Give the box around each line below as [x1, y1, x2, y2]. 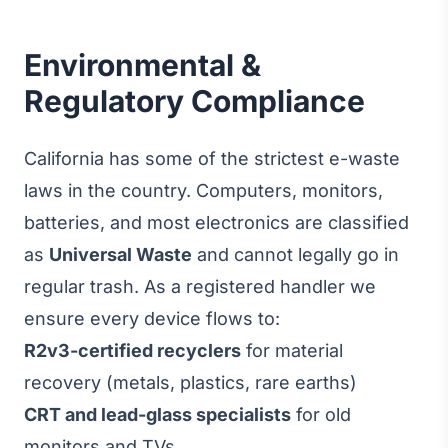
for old [291, 404, 351, 425]
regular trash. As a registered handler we [24, 276, 376, 297]
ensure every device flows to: [24, 308, 280, 329]
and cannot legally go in [192, 244, 399, 265]
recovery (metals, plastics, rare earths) [24, 372, 357, 393]
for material [241, 340, 343, 361]
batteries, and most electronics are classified [24, 212, 409, 233]
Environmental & [24, 47, 261, 83]
